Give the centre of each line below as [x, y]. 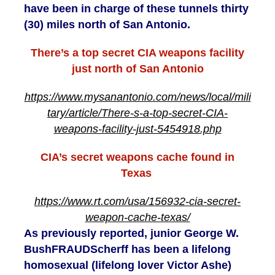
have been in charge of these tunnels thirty [136, 9]
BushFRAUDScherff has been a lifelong [127, 250]
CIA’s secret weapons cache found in [137, 157]
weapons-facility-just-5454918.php [137, 129]
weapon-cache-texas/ [137, 218]
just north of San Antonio [137, 69]
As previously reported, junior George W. [131, 234]
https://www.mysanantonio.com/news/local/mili [137, 97]
